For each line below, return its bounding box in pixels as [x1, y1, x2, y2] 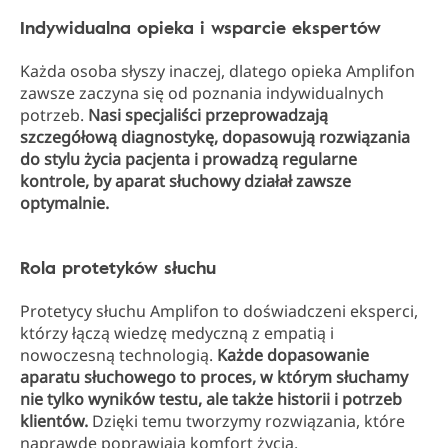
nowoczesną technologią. [20, 344, 217, 366]
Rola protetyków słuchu [20, 254, 216, 280]
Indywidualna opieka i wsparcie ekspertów [20, 14, 381, 40]
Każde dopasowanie [217, 344, 369, 366]
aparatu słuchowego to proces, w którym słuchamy [20, 366, 408, 388]
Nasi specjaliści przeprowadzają [88, 104, 328, 126]
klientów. [20, 410, 92, 432]
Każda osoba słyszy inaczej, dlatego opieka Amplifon [20, 60, 415, 82]
